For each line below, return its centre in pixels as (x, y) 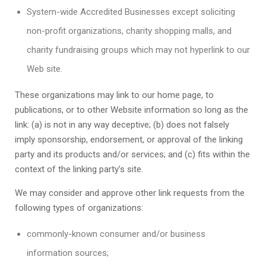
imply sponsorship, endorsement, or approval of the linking (129, 140)
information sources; (68, 253)
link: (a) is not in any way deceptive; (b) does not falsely (122, 125)
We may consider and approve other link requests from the (130, 193)
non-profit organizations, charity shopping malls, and (129, 31)
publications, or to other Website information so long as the (132, 110)
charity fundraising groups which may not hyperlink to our (138, 50)
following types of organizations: (79, 208)
